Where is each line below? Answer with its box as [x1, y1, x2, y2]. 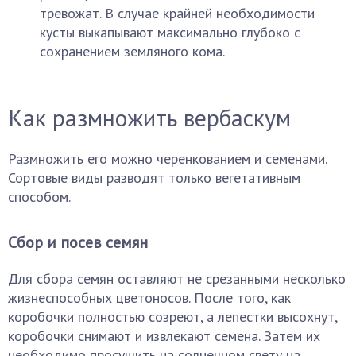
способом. [8, 188, 71, 206]
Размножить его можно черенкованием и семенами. [8, 149, 327, 168]
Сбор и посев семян [8, 232, 148, 253]
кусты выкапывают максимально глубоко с [40, 23, 300, 41]
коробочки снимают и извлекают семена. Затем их [8, 327, 320, 345]
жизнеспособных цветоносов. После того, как [8, 288, 291, 307]
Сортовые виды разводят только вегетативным [8, 168, 300, 187]
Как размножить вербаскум [8, 102, 291, 133]
